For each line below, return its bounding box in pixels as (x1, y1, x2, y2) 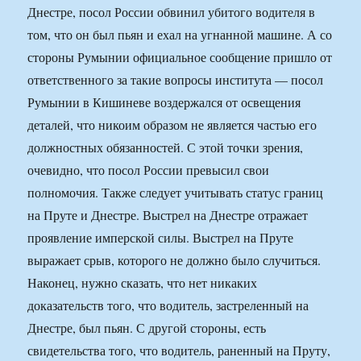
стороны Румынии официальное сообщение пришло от (27, 48, 333, 66)
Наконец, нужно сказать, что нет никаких (27, 274, 258, 292)
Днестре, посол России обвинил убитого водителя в (27, 3, 316, 21)
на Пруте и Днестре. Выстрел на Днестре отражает (27, 206, 309, 224)
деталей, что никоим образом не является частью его (27, 116, 317, 134)
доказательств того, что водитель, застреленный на (27, 297, 309, 314)
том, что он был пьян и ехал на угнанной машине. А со (27, 26, 333, 44)
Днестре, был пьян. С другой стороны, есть (27, 319, 267, 337)
